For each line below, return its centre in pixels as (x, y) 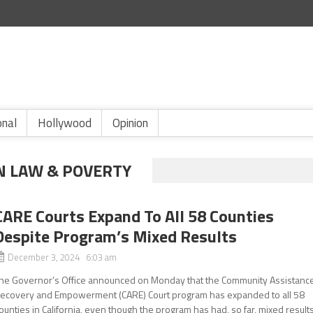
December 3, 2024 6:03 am (63, 257)
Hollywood (65, 123)
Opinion (130, 123)
